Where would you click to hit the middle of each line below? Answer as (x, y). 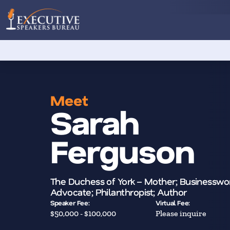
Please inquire (181, 214)
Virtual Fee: (172, 203)
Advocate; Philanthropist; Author (119, 192)
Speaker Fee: (70, 203)
